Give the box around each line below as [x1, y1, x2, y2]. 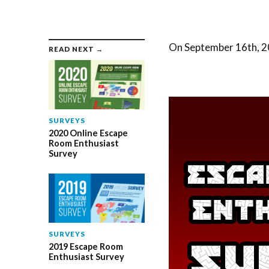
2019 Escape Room [48, 241, 123, 252]
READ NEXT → [48, 45, 103, 53]
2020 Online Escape [48, 128, 128, 139]
